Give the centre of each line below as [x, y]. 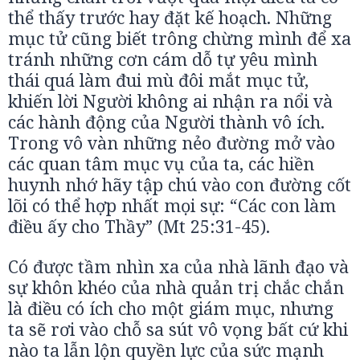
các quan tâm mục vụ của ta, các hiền [161, 164]
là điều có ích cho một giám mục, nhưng [171, 308]
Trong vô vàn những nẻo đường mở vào [172, 143]
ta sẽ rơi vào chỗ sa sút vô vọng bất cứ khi [178, 329]
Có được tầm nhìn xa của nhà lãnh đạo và [178, 266]
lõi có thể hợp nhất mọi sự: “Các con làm [172, 205]
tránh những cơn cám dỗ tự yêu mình [163, 59]
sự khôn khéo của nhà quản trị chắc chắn [176, 287]
